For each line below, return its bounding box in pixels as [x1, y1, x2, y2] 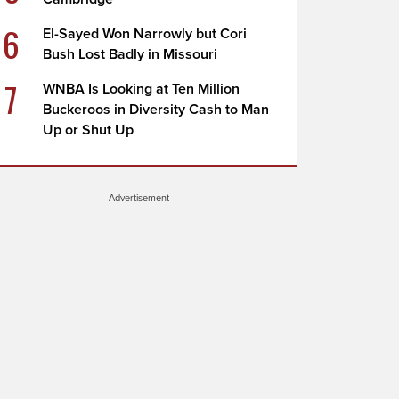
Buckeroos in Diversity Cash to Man [43, 101, 270, 118]
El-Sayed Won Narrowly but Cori [43, 25, 248, 43]
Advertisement [109, 191, 169, 204]
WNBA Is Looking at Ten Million [43, 80, 240, 98]
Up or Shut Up [43, 121, 134, 139]
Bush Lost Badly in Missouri [43, 45, 218, 63]
